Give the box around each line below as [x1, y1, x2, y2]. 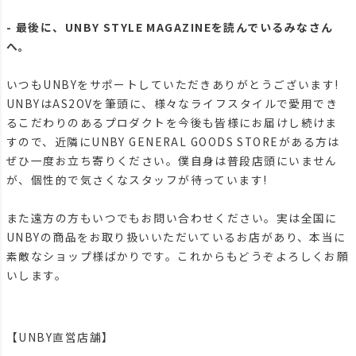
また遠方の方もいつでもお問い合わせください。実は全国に [6, 210, 338, 226]
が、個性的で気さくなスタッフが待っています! [6, 172, 268, 188]
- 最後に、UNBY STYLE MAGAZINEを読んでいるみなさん [6, 19, 334, 36]
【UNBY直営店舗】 [6, 329, 114, 346]
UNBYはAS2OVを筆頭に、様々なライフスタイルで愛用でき [6, 95, 339, 112]
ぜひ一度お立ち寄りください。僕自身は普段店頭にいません [6, 153, 338, 169]
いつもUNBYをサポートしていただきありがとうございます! [6, 76, 339, 93]
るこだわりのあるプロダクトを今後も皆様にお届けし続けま [6, 114, 338, 131]
